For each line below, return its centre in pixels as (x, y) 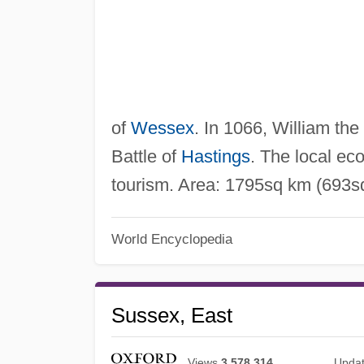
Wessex (162, 128)
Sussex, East (171, 316)
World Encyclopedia (171, 239)
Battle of (146, 156)
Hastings (215, 156)
